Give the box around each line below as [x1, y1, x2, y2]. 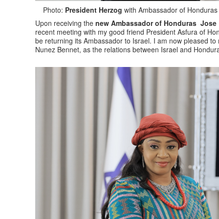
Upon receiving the [35, 18, 95, 28]
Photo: [35, 5, 63, 15]
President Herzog [63, 5, 122, 15]
